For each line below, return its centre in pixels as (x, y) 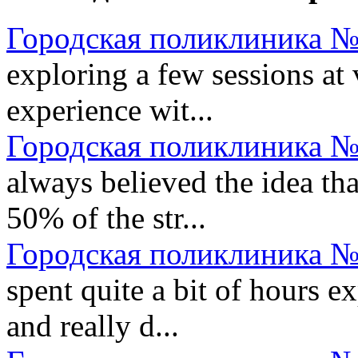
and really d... (93, 325)
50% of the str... (106, 217)
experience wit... (110, 109)
